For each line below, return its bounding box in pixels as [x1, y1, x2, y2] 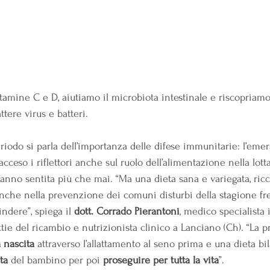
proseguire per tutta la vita [103, 254, 219, 266]
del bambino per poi [8, 254, 103, 266]
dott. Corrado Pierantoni [74, 206, 180, 218]
